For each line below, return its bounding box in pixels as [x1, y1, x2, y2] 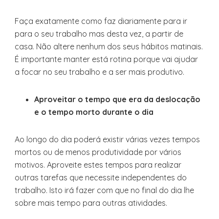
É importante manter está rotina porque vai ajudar [15, 54, 198, 64]
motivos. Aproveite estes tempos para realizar [15, 160, 181, 170]
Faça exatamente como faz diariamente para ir [15, 16, 187, 26]
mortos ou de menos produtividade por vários [15, 147, 181, 157]
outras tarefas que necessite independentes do [15, 173, 187, 182]
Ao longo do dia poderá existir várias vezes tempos [15, 134, 200, 144]
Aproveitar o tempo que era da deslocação [34, 94, 200, 104]
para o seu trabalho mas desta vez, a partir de [15, 29, 183, 39]
